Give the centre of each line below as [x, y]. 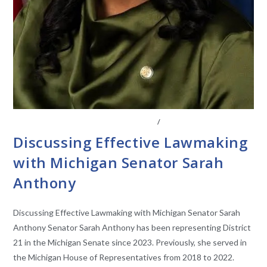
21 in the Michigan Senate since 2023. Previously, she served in [130, 243]
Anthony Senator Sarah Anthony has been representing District [132, 228]
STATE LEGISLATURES [204, 122]
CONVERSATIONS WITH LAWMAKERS [85, 122]
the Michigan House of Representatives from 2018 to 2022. [124, 257]
